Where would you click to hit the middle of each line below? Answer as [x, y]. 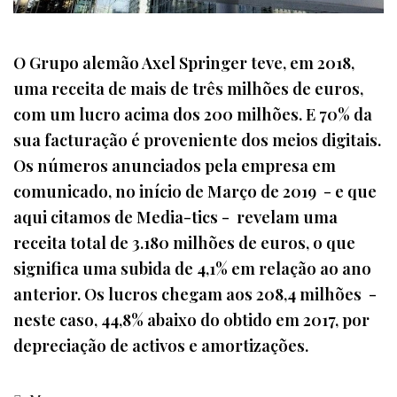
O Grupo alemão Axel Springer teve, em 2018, [184, 63]
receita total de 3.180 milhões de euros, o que [184, 243]
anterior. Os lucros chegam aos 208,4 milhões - [195, 294]
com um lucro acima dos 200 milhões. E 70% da [193, 114]
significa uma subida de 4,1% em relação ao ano [192, 269]
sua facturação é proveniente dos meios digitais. [197, 140]
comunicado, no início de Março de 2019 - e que [195, 191]
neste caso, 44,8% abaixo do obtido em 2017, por [191, 320]
